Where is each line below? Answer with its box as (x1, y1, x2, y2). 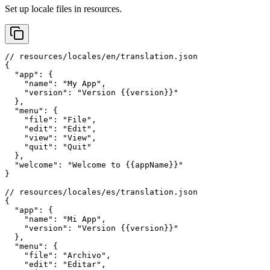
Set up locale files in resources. (5, 3, 122, 14)
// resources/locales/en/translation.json (5, 51, 198, 61)
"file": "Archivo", (5, 250, 111, 260)
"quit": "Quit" (5, 142, 92, 151)
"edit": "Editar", (5, 259, 106, 269)
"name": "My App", (5, 78, 106, 88)
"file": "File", (5, 115, 96, 124)
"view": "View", (5, 133, 96, 142)
